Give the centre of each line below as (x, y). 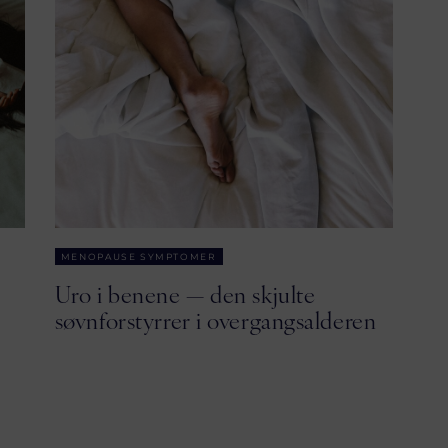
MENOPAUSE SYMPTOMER (138, 256)
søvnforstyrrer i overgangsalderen (215, 319)
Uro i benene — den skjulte (185, 293)
